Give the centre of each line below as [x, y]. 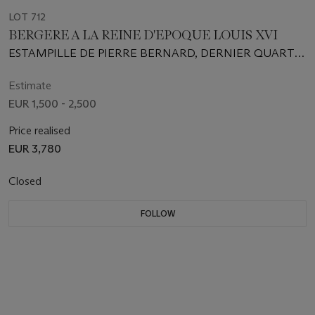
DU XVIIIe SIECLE [53, 69]
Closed [26, 181]
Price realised [39, 131]
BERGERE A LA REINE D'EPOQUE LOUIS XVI [143, 36]
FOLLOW [157, 214]
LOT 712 [27, 17]
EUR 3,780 [35, 149]
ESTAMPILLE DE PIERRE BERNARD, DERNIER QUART [152, 53]
